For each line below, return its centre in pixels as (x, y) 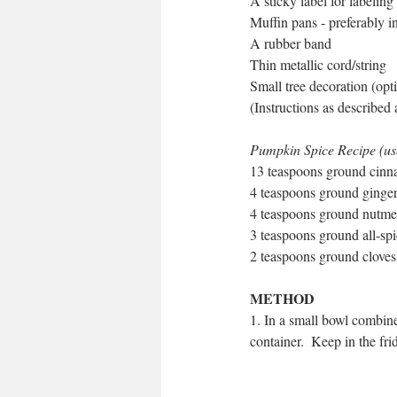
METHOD (282, 299)
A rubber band (291, 43)
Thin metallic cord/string (318, 65)
